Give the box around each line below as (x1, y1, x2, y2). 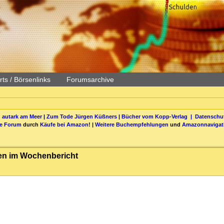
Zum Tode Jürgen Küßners (46, 113, 117, 119)
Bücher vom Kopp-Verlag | (121, 113, 195, 119)
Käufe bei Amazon (40, 121, 88, 127)
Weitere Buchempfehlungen (95, 121, 168, 127)
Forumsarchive (66, 75, 114, 83)
